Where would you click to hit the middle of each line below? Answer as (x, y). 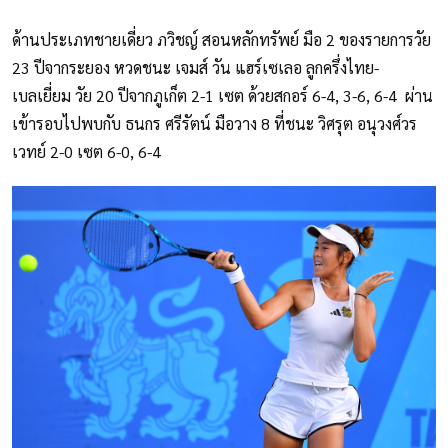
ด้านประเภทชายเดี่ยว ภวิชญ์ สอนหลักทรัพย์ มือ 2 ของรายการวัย (221, 40)
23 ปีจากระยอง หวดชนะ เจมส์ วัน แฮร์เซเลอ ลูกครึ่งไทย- (195, 68)
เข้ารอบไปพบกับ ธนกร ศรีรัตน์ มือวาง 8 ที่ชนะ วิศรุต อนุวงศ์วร (214, 124)
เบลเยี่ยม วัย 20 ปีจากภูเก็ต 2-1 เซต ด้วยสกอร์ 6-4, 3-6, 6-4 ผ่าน (222, 96)
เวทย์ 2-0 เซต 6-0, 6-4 (88, 152)
